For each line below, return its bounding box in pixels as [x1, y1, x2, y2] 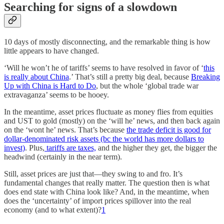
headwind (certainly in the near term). [4, 152, 122, 161]
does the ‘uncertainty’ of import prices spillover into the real [4, 196, 191, 205]
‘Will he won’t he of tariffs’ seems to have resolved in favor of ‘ [4, 63, 203, 72]
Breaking [191, 72, 220, 81]
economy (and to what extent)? [4, 205, 101, 214]
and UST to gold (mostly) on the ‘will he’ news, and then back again [4, 116, 220, 125]
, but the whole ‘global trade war [96, 81, 198, 90]
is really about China [4, 72, 69, 81]
